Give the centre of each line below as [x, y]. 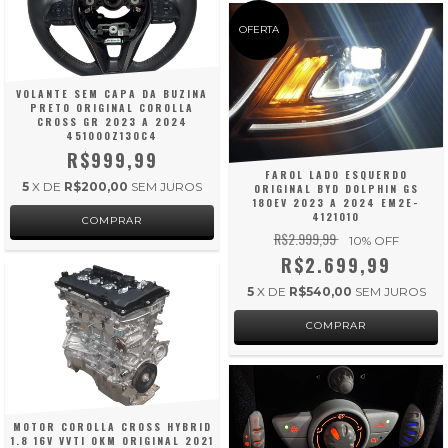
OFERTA [259, 29]
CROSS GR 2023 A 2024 [112, 122]
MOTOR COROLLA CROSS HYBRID [112, 426]
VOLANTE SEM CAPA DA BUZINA [112, 94]
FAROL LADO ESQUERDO [336, 175]
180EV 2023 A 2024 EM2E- [336, 203]
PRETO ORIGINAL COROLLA [112, 108]
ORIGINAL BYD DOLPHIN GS [336, 189]
